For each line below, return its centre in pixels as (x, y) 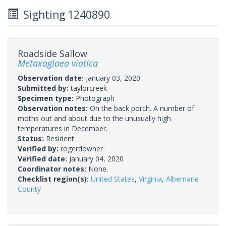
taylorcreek (89, 88)
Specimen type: (47, 98)
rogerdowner (82, 148)
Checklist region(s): (54, 179)
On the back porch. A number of (142, 108)
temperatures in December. (63, 128)
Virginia (150, 179)
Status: (32, 138)
